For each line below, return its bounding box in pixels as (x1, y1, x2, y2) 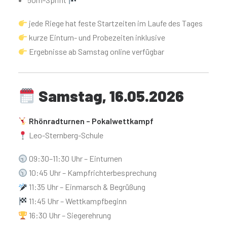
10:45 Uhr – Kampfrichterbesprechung (27, 168, 157, 177)
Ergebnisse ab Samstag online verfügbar (27, 47, 165, 56)
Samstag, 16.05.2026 (35, 87, 184, 105)
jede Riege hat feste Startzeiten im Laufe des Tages (27, 18, 203, 28)
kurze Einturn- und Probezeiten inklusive (27, 32, 166, 42)
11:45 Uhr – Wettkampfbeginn (27, 196, 127, 206)
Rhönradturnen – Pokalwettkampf (29, 116, 154, 126)
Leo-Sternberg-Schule (27, 130, 104, 140)
